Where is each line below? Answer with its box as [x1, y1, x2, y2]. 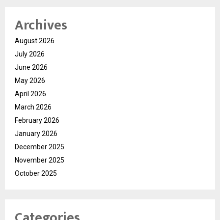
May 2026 [15, 77, 45, 85]
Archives [15, 14, 67, 37]
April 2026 [15, 90, 46, 98]
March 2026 [15, 103, 52, 111]
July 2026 [15, 50, 45, 58]
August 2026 [15, 37, 55, 45]
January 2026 [15, 130, 57, 138]
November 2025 [15, 156, 64, 165]
